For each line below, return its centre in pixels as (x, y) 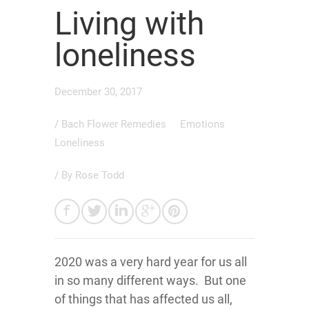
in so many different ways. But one (150, 281)
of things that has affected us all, (143, 299)
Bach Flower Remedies (115, 124)
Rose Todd (100, 176)
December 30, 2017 (98, 92)
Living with (129, 24)
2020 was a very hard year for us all (151, 262)
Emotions (204, 124)
